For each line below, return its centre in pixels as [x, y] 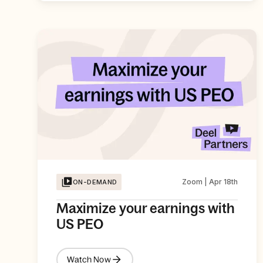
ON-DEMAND [95, 182]
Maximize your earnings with [146, 208]
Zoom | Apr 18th [210, 182]
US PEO [80, 224]
